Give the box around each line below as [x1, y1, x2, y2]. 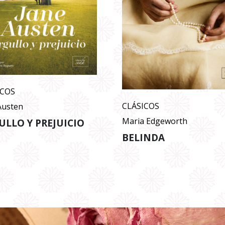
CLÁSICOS [122, 100, 159, 112]
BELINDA [122, 131, 165, 144]
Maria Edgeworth [122, 116, 187, 127]
